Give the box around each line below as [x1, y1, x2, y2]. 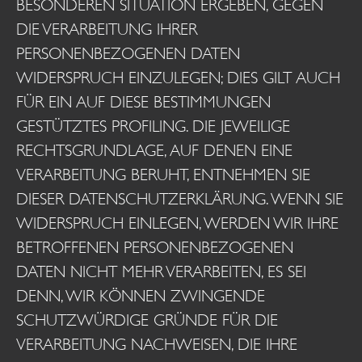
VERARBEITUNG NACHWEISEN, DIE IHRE [16, 335, 297, 354]
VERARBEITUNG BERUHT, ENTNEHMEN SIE [16, 165, 310, 184]
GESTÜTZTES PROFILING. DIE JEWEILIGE [16, 116, 290, 136]
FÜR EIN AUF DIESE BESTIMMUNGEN [16, 92, 271, 112]
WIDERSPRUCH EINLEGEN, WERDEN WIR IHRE [16, 213, 339, 233]
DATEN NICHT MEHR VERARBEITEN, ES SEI [16, 262, 306, 281]
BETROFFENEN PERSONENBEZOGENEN [16, 238, 293, 257]
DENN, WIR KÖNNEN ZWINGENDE [16, 286, 265, 305]
